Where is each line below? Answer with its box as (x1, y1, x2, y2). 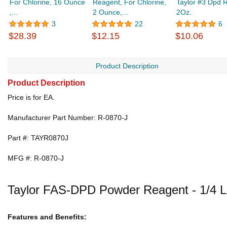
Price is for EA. (8, 93, 55, 101)
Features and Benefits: (8, 213, 87, 221)
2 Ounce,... (93, 8, 129, 16)
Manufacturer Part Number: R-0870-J (8, 113, 128, 122)
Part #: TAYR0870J (8, 134, 68, 142)
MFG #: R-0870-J (8, 154, 64, 162)
